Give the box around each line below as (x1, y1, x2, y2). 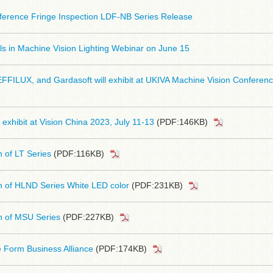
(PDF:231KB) (129, 180, 183, 190)
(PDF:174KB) (93, 244, 147, 253)
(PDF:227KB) (60, 212, 114, 222)
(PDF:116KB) (51, 149, 104, 158)
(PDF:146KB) (154, 117, 208, 127)
